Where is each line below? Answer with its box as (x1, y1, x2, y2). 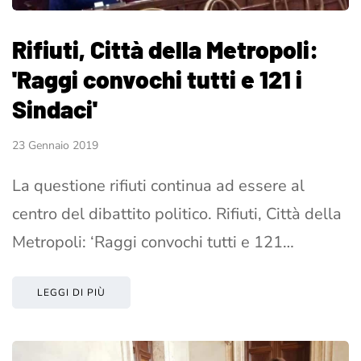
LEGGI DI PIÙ (37, 286, 106, 300)
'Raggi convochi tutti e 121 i (12, 64, 302, 94)
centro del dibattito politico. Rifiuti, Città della (12, 203, 342, 226)
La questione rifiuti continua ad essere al (12, 175, 305, 197)
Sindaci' (12, 94, 98, 124)
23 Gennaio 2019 (12, 138, 98, 154)
